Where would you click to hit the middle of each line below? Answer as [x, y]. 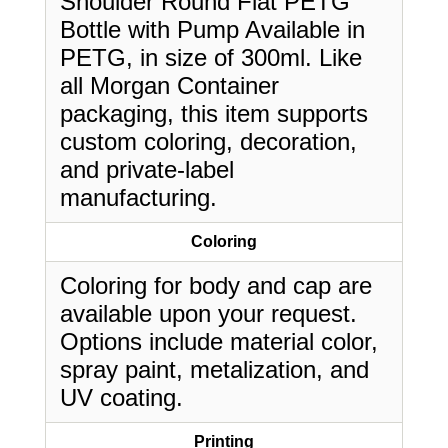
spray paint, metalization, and [214, 369]
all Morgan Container [169, 85]
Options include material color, [219, 341]
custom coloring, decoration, [208, 141]
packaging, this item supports [214, 113]
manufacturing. [138, 197]
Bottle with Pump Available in [212, 29]
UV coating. [121, 397]
